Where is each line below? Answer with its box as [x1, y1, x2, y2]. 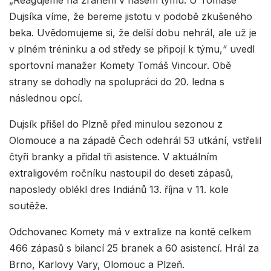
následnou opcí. [9, 91, 82, 104]
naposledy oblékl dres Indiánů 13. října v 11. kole [9, 183, 229, 195]
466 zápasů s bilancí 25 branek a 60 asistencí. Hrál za [9, 241, 259, 254]
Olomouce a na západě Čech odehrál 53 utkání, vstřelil [9, 134, 261, 146]
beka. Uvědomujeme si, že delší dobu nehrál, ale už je [9, 26, 256, 39]
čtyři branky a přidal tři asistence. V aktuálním [9, 150, 217, 163]
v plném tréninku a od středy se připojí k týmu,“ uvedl [9, 42, 255, 55]
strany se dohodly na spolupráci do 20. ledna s [9, 75, 224, 88]
